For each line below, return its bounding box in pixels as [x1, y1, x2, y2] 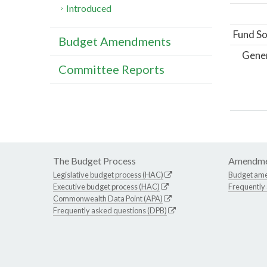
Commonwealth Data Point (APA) [53, 193, 163, 203]
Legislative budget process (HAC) [53, 169, 163, 179]
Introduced [66, 2, 112, 14]
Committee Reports [58, 62, 164, 77]
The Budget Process [53, 154, 136, 166]
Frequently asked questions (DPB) [53, 205, 167, 215]
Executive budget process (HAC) [53, 181, 160, 191]
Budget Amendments [58, 34, 171, 49]
